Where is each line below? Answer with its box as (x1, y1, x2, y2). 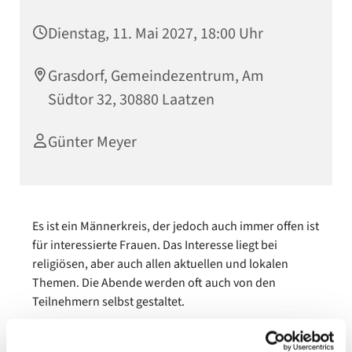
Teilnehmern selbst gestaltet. (32, 293, 185, 310)
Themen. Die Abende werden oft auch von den (32, 274, 276, 291)
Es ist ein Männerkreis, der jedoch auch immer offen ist (32, 218, 319, 235)
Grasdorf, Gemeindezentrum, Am (48, 65, 264, 87)
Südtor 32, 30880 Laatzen (48, 89, 214, 111)
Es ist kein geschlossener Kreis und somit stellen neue (32, 324, 314, 342)
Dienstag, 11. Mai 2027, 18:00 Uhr (48, 23, 263, 45)
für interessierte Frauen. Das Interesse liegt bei (32, 236, 277, 254)
